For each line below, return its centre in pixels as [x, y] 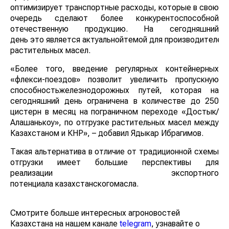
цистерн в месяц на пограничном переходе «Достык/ [114, 111]
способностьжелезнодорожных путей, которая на [114, 90]
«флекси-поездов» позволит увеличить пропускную [114, 79]
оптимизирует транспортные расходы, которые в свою [114, 7]
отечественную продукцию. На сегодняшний [114, 29]
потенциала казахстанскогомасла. [74, 184]
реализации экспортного [114, 173]
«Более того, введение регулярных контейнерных [114, 68]
